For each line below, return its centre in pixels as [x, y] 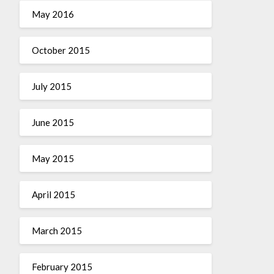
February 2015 [62, 266]
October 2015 [61, 50]
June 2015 [53, 122]
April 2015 [53, 194]
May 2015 [53, 158]
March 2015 [57, 230]
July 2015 [51, 86]
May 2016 [53, 14]
